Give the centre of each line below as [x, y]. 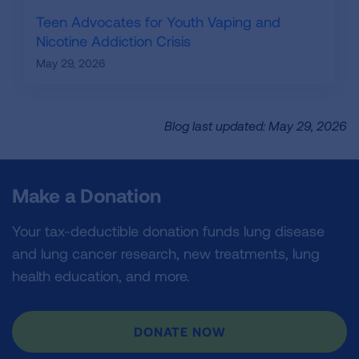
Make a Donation [87, 195]
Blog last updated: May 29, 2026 [256, 126]
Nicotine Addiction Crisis [113, 41]
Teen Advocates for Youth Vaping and [158, 22]
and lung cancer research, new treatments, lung [166, 253]
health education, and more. [101, 276]
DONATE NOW [179, 331]
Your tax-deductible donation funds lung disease [168, 231]
